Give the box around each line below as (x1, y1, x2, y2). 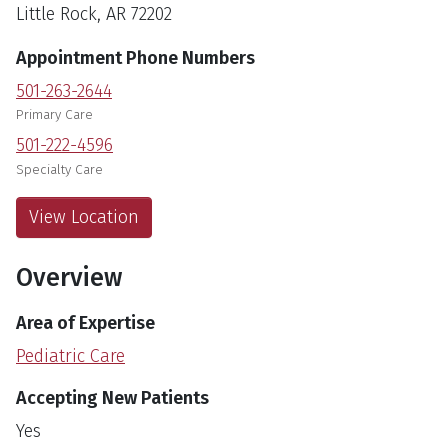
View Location (29, 205, 139, 228)
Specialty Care (16, 160, 103, 178)
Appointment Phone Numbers (16, 47, 255, 70)
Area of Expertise (16, 311, 155, 334)
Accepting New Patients (16, 386, 209, 409)
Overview (16, 262, 122, 293)
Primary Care (16, 106, 93, 124)
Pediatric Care (16, 344, 125, 367)
